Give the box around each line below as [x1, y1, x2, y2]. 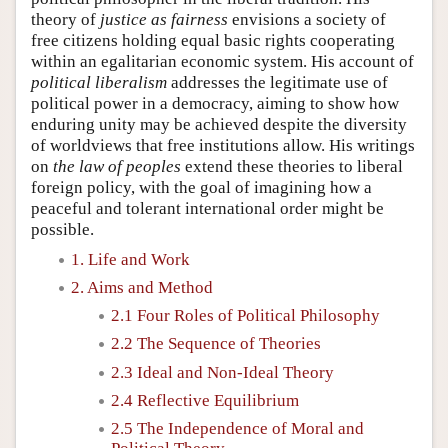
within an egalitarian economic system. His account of [31, 51, 414, 71]
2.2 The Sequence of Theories [111, 334, 321, 354]
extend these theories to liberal [181, 156, 403, 176]
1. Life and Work [71, 249, 190, 269]
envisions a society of [228, 9, 386, 29]
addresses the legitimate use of [167, 72, 388, 92]
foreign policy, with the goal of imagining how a [31, 177, 372, 197]
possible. [31, 219, 94, 239]
